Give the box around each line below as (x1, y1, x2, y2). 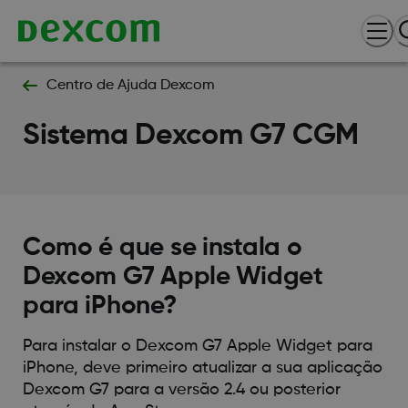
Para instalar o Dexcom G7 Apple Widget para (22, 337, 372, 354)
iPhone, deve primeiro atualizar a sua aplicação (22, 359, 382, 376)
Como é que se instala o (22, 234, 302, 260)
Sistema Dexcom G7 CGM (22, 120, 360, 150)
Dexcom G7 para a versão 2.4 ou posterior (22, 381, 341, 398)
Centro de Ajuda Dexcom (46, 78, 215, 93)
